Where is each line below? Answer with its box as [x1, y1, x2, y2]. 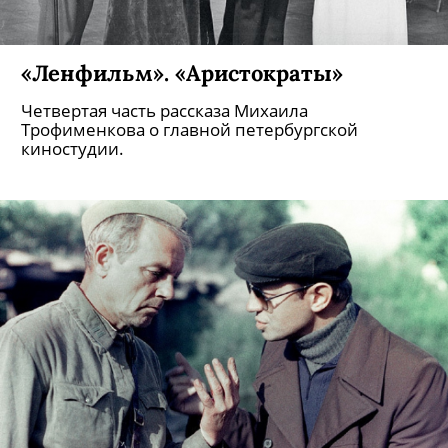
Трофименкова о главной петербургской [21, 118, 358, 141]
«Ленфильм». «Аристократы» [21, 58, 343, 87]
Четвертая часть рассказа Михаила [21, 99, 308, 122]
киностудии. [21, 137, 124, 160]
